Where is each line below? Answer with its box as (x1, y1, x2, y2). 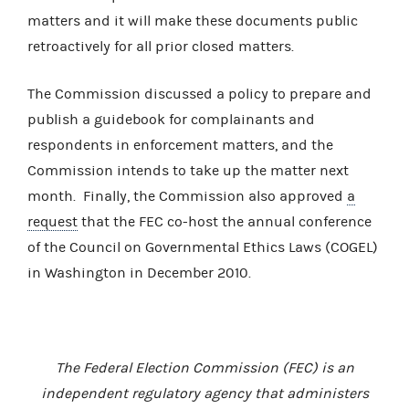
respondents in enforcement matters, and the (27, 136, 333, 153)
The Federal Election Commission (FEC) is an (55, 359, 354, 376)
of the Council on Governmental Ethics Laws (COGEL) (27, 238, 378, 256)
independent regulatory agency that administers (40, 384, 369, 402)
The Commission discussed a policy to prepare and (27, 85, 372, 102)
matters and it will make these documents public (27, 12, 358, 29)
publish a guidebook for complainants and (27, 110, 315, 128)
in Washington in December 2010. (27, 264, 251, 281)
